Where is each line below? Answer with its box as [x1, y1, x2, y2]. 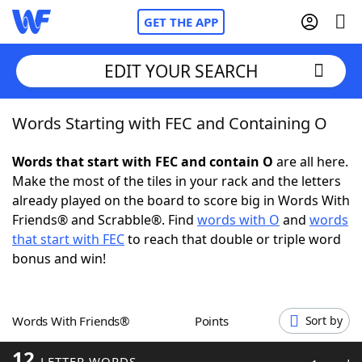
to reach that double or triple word [124, 230, 341, 248]
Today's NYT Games [44, 290, 168, 308]
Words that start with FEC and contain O [12, 153, 273, 170]
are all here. [273, 153, 348, 170]
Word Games [44, 335, 128, 352]
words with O [197, 211, 280, 229]
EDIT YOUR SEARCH [103, 59, 259, 82]
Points [201, 313, 229, 329]
